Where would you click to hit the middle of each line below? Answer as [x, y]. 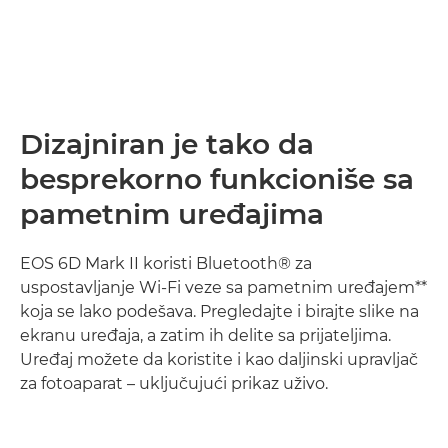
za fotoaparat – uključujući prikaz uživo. [174, 383]
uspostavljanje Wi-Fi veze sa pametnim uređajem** [223, 287]
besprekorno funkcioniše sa [217, 178]
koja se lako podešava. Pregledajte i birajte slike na [219, 311]
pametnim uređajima [172, 213]
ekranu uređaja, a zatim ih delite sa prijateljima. [205, 335]
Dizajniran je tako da [167, 143]
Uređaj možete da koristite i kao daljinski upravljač [219, 359]
